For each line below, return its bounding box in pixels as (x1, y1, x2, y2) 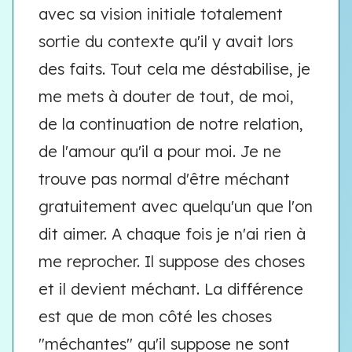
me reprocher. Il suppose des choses (38, 251, 305, 271)
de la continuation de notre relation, (38, 114, 303, 134)
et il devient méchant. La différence (38, 279, 303, 299)
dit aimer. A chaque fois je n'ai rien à (38, 224, 306, 244)
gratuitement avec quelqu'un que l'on (38, 196, 313, 216)
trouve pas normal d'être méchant (38, 169, 290, 189)
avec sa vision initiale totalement (38, 4, 283, 24)
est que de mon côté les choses (38, 306, 272, 326)
